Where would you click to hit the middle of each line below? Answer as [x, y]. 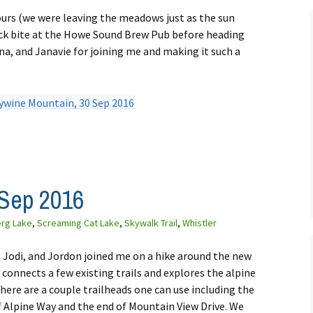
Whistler [199, 223]
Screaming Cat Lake [78, 223]
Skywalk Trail [151, 223]
